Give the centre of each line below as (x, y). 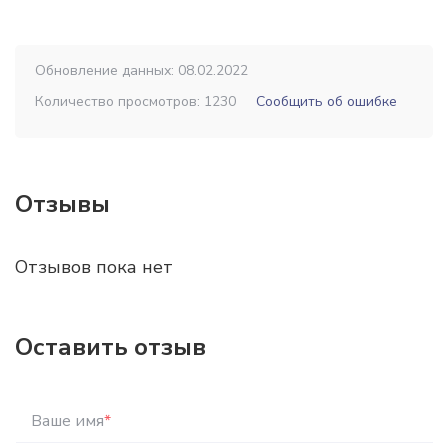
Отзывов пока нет (94, 267)
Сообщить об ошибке (326, 101)
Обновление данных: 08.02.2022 (141, 70)
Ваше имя (68, 421)
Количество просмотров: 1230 (135, 101)
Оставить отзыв (110, 347)
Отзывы (62, 204)
